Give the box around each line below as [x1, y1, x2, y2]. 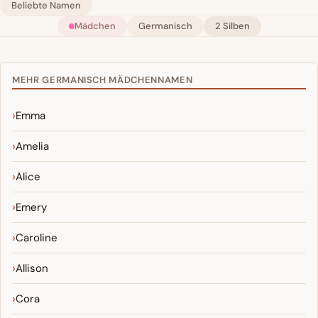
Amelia [16, 139, 49, 154]
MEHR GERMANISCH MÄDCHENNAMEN [12, 74, 193, 87]
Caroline [16, 231, 57, 246]
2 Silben [214, 20, 250, 33]
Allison [16, 261, 48, 276]
